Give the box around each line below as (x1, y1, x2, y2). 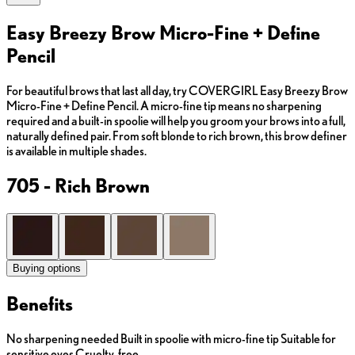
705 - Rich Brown (6, 174, 150, 197)
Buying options (13, 261, 81, 274)
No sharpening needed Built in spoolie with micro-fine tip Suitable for (6, 330, 336, 346)
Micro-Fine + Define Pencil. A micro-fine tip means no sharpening (6, 98, 322, 114)
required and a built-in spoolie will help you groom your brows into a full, (6, 113, 345, 129)
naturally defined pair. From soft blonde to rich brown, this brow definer (6, 128, 347, 144)
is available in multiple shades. (6, 143, 147, 159)
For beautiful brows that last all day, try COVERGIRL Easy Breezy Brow (6, 83, 348, 99)
